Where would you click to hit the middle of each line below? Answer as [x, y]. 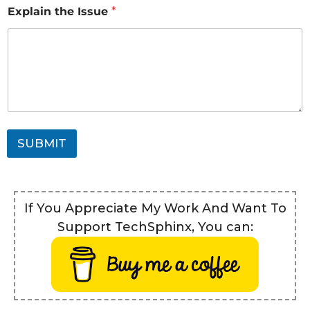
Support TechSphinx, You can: [155, 227]
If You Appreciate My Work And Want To [155, 209]
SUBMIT [42, 143]
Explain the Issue [60, 12]
